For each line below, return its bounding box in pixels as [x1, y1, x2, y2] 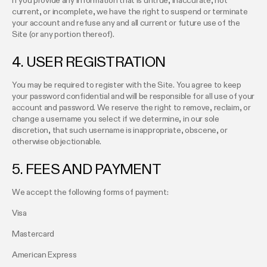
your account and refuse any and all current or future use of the [12, 19, 240, 28]
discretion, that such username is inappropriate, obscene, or [12, 126, 228, 135]
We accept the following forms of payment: [12, 188, 169, 197]
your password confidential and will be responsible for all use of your [12, 92, 255, 101]
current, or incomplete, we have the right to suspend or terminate [12, 8, 248, 17]
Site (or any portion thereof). [12, 30, 114, 39]
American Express [12, 251, 77, 260]
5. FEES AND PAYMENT [12, 163, 161, 178]
